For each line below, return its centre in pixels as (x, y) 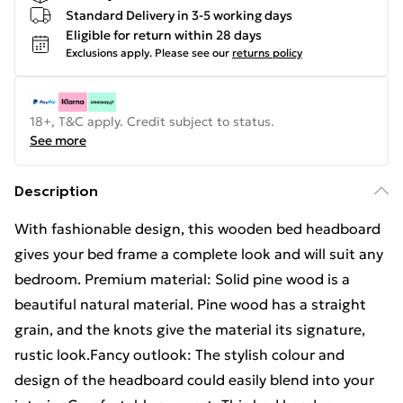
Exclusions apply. (109, 53)
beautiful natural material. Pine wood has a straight (190, 304)
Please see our (192, 53)
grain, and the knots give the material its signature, (190, 329)
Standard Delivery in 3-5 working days (179, 15)
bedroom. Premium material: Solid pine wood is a (182, 279)
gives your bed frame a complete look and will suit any (199, 254)
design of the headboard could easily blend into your (194, 380)
